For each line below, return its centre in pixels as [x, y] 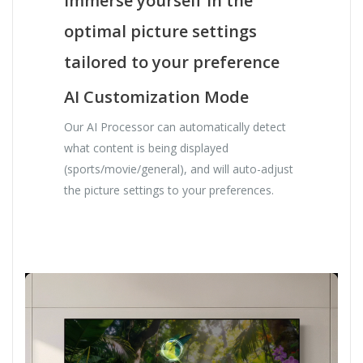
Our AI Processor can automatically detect [175, 127]
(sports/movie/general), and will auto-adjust [179, 169]
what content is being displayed [147, 148]
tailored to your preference [172, 62]
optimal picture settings [161, 32]
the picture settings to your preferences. [169, 190]
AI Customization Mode [157, 97]
